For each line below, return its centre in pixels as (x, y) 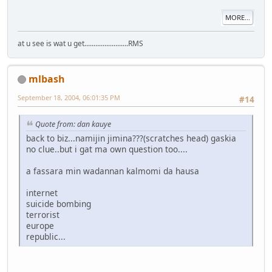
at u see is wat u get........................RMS (80, 43)
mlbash (47, 79)
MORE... (238, 18)
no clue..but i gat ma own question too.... (107, 149)
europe (40, 225)
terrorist (43, 214)
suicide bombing (59, 203)
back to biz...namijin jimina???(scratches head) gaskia (131, 138)
